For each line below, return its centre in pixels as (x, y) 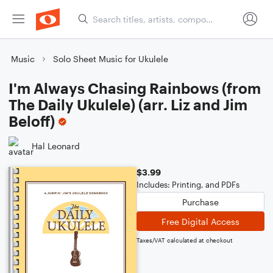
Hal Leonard (56, 146)
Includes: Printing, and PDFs (188, 185)
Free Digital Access (200, 221)
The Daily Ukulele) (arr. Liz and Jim (128, 105)
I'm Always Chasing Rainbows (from (135, 88)
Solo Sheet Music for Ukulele (111, 59)
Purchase (200, 202)
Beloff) (32, 121)
